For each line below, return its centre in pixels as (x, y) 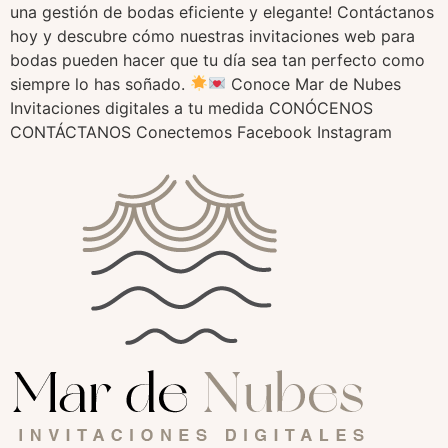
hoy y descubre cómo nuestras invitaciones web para (212, 35)
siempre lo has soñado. (100, 83)
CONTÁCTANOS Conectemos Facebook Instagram (201, 131)
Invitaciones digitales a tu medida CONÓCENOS (191, 107)
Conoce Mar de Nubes (314, 83)
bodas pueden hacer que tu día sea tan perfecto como (217, 59)
